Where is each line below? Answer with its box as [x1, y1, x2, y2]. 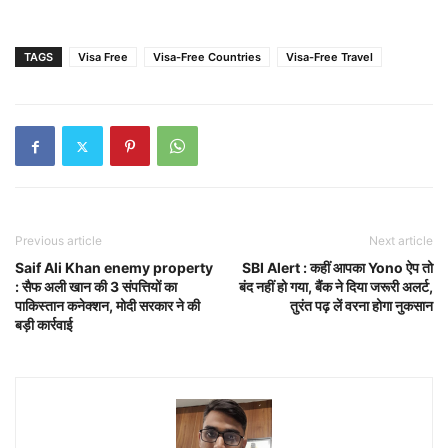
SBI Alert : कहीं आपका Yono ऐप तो [242, 259, 433, 276]
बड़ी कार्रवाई [15, 316, 73, 333]
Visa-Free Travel [286, 50, 373, 64]
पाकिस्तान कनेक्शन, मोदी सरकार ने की [15, 297, 200, 314]
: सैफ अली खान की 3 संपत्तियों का [15, 278, 177, 295]
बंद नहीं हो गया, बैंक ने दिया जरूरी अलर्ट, [239, 278, 433, 295]
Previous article [15, 233, 102, 248]
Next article [369, 233, 433, 248]
